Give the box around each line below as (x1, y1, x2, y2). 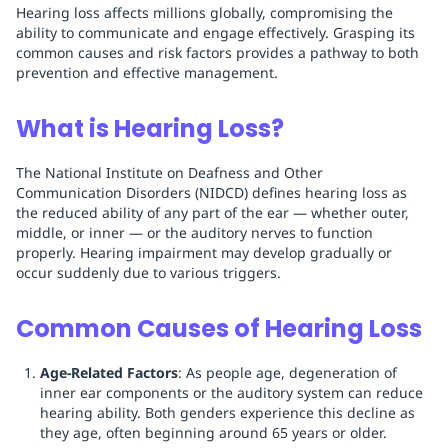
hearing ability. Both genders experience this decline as (40, 403, 415, 423)
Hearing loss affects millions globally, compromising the (16, 3, 393, 23)
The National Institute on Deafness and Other (16, 163, 323, 183)
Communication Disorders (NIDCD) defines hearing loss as (16, 183, 407, 203)
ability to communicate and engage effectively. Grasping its (16, 23, 415, 43)
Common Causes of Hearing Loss (16, 312, 422, 346)
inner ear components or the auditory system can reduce (40, 383, 423, 403)
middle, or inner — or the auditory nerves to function (16, 223, 373, 243)
